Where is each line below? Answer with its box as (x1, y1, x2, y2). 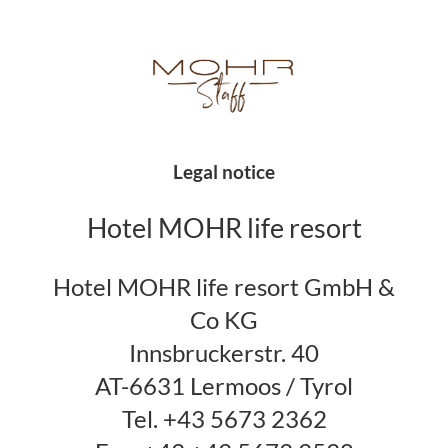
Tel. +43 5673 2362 (121, 404, 327, 433)
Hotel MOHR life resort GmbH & (53, 272, 395, 301)
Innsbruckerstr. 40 (129, 338, 319, 367)
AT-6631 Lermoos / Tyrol (95, 371, 353, 400)
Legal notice (173, 160, 275, 183)
